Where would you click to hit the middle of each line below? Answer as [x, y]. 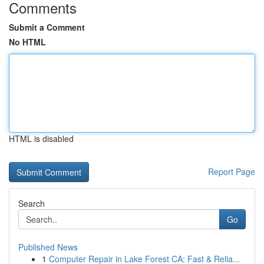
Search [32, 203]
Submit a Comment [47, 27]
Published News [48, 247]
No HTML [27, 42]
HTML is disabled [41, 138]
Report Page [232, 171]
